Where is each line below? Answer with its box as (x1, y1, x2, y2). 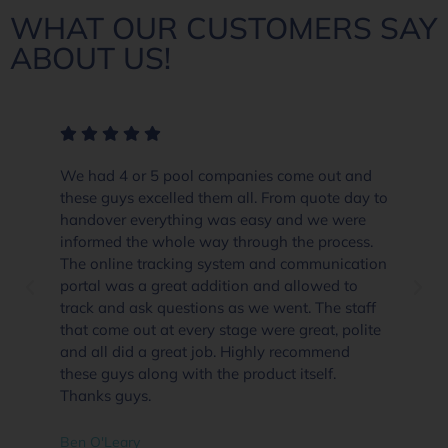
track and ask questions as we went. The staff (60, 297, 376, 317)
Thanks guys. (60, 385, 151, 405)
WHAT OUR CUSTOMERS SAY (10, 8, 437, 47)
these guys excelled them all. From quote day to (60, 187, 388, 207)
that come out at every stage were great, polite (60, 319, 381, 339)
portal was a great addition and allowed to (60, 275, 358, 295)
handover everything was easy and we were (60, 209, 366, 229)
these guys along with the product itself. (60, 363, 336, 383)
